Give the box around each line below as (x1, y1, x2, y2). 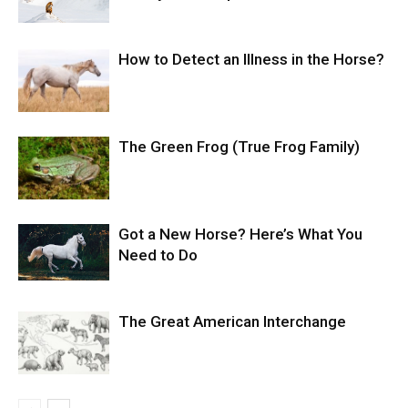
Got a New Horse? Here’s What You (118, 225, 362, 244)
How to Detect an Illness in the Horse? (118, 50, 384, 69)
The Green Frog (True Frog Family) (118, 138, 360, 157)
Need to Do (118, 246, 198, 265)
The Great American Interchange (118, 312, 346, 331)
